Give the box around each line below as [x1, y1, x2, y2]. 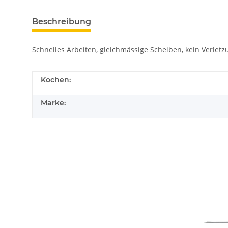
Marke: [41, 98, 66, 108]
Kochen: [41, 75, 71, 85]
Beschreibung [32, 17, 91, 27]
